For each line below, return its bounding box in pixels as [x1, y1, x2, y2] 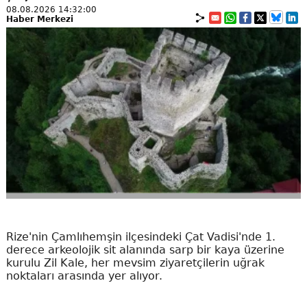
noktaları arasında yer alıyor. [5, 269, 162, 282]
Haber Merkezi [5, 14, 73, 24]
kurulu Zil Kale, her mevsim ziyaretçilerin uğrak [5, 256, 265, 269]
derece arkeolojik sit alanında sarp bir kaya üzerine [5, 243, 284, 256]
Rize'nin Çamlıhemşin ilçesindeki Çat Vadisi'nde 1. [5, 230, 275, 243]
